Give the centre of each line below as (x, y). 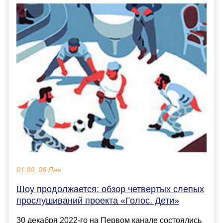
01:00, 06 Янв (39, 170)
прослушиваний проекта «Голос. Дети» (98, 201)
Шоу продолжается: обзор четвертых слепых (110, 189)
